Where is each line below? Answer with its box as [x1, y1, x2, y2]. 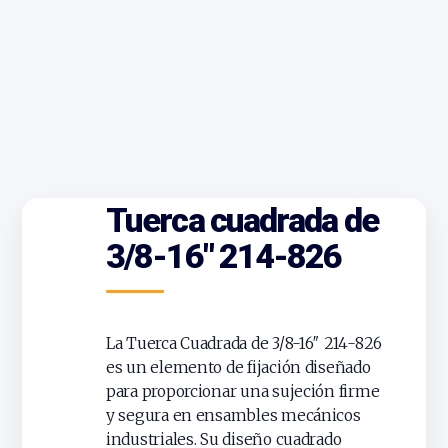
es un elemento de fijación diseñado [106, 358, 371, 378]
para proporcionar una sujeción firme [106, 382, 380, 402]
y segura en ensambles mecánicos [106, 406, 361, 426]
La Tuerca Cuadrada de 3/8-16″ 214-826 [106, 334, 383, 354]
